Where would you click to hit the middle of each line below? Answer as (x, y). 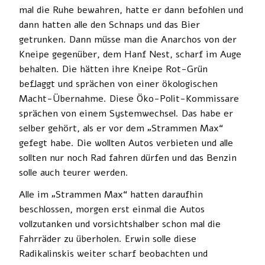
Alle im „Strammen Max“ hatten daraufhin (111, 194)
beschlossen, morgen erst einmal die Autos (112, 209)
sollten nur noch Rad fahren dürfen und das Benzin (128, 158)
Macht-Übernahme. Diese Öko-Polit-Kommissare (129, 98)
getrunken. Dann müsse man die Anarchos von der (128, 39)
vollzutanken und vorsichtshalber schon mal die (120, 224)
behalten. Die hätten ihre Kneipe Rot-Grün (113, 69)
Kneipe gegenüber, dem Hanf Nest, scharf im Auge (130, 54)
